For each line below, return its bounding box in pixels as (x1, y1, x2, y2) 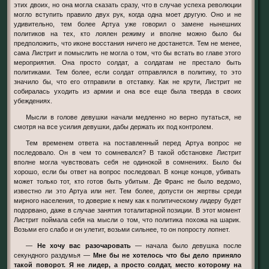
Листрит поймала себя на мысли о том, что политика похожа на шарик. (14, 216, 241, 224)
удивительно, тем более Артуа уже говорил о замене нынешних (14, 20, 241, 28)
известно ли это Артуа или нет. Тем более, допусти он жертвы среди (14, 187, 241, 195)
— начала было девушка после (135, 242, 241, 250)
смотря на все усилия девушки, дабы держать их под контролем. (14, 122, 214, 130)
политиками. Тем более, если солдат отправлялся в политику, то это (14, 68, 241, 76)
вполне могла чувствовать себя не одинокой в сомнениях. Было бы (14, 159, 241, 166)
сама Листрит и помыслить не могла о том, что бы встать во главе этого (14, 49, 241, 56)
